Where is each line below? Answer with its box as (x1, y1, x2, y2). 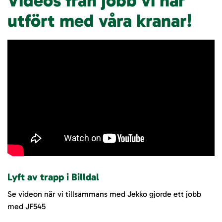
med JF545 (7, 201, 46, 211)
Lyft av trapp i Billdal (7, 170, 99, 183)
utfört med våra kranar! (7, 10, 192, 32)
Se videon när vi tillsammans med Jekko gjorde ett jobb (7, 189, 201, 199)
